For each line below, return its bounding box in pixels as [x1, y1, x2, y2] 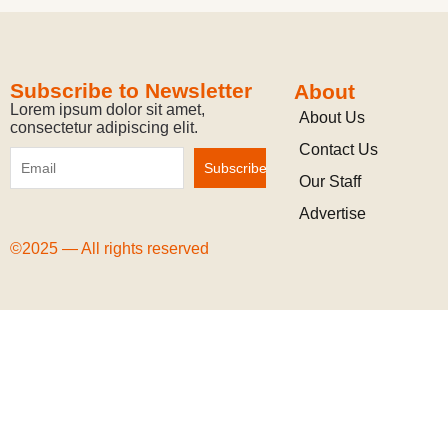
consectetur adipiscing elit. [10, 119, 202, 136]
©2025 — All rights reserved [10, 240, 209, 257]
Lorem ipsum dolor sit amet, [10, 101, 205, 118]
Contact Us [298, 141, 378, 158]
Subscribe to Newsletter [10, 79, 252, 102]
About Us [298, 109, 365, 126]
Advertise [298, 205, 366, 222]
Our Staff [298, 173, 361, 190]
